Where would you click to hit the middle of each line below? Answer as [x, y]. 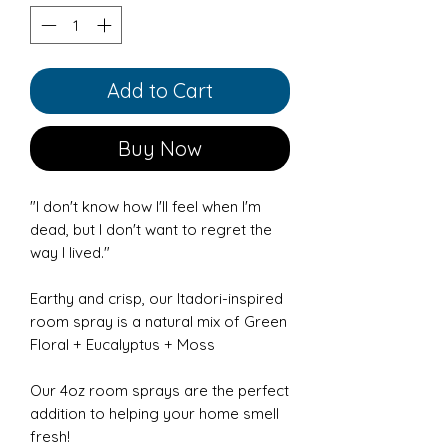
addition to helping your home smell [154, 414]
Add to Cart [160, 91]
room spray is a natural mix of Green [158, 322]
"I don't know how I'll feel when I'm [145, 207]
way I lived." [70, 253]
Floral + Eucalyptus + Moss [122, 345]
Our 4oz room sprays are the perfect [159, 391]
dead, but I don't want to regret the [151, 230]
